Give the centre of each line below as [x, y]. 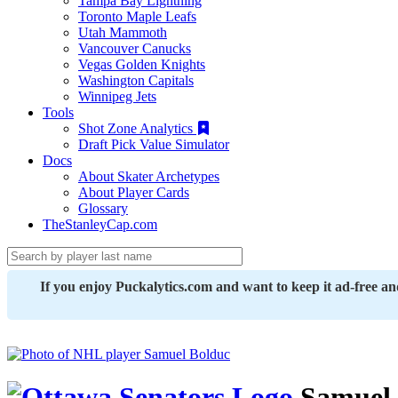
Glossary [103, 208]
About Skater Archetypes [149, 176]
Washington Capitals [136, 80]
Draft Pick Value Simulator [154, 144]
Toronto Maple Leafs [137, 16]
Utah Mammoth [123, 32]
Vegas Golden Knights [142, 64]
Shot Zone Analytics [137, 128]
